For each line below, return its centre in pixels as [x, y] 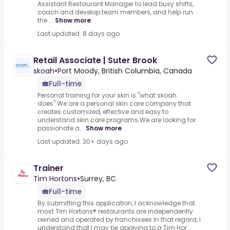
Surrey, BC [98, 179]
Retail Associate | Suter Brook [95, 61]
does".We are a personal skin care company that [114, 104]
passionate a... [61, 128]
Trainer [49, 168]
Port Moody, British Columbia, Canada [125, 71]
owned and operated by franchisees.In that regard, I [119, 220]
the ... [45, 21]
